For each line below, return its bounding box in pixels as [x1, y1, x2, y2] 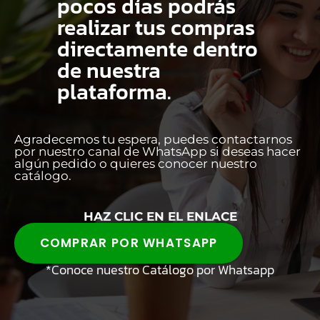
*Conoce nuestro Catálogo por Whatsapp [46, 259, 274, 279]
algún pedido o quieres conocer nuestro [14, 156, 257, 171]
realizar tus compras [57, 11, 255, 44]
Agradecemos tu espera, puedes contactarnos [14, 131, 292, 146]
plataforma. [57, 75, 171, 108]
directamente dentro [57, 32, 258, 65]
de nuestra [57, 54, 161, 86]
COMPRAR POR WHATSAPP [39, 234, 218, 251]
